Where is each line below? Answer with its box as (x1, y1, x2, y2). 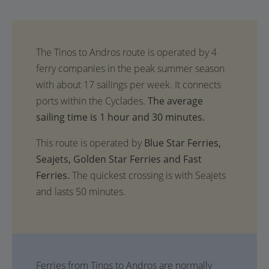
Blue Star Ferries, (144, 136, 221, 150)
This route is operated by (36, 136, 144, 150)
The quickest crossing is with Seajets (72, 169, 226, 182)
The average (148, 94, 203, 107)
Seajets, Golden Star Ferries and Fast (36, 153, 202, 166)
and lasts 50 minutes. (36, 185, 125, 198)
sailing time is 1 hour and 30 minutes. (36, 110, 205, 124)
